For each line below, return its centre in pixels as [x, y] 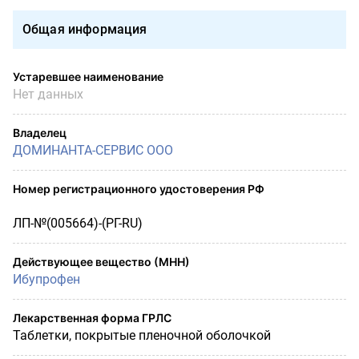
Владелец [40, 132]
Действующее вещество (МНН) [101, 261]
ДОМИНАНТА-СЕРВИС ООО [93, 150]
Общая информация [85, 29]
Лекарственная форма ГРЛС [92, 317]
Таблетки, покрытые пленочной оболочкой [142, 335]
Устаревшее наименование [88, 76]
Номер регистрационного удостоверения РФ [139, 188]
